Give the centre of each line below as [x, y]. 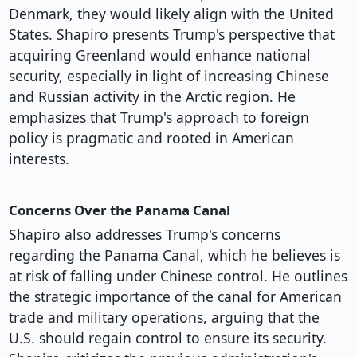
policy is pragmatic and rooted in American [151, 138]
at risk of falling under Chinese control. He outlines [178, 276]
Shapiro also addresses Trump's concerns [144, 235]
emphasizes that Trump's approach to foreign [159, 118]
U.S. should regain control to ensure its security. [167, 338]
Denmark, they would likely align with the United [171, 14]
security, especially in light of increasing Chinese [169, 76]
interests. [39, 159]
